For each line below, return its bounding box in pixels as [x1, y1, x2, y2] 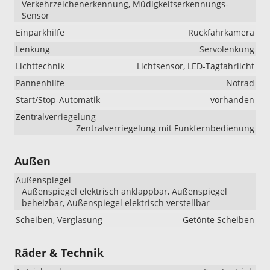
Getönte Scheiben [183, 213, 254, 225]
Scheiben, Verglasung [16, 213, 102, 225]
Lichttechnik [16, 60, 64, 72]
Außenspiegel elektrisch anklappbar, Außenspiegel [22, 185, 227, 197]
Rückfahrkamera [188, 26, 254, 38]
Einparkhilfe [16, 26, 64, 38]
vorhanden [210, 93, 254, 105]
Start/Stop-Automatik [16, 93, 100, 105]
